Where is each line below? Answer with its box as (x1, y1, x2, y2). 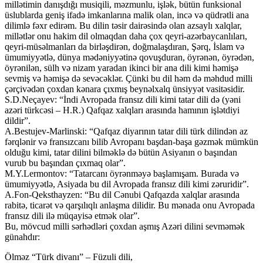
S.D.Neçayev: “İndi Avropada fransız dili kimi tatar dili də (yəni (5, 94, 241, 104)
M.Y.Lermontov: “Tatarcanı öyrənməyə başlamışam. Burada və (5, 168, 239, 178)
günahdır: (5, 231, 40, 242)
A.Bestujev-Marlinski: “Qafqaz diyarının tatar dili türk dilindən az (5, 126, 248, 136)
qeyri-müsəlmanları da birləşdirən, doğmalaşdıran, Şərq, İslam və (5, 41, 244, 52)
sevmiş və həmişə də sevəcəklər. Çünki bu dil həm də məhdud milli (5, 73, 252, 83)
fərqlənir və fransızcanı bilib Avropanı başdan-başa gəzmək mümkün (5, 136, 258, 147)
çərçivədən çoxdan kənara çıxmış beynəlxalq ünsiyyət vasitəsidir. (5, 83, 245, 94)
